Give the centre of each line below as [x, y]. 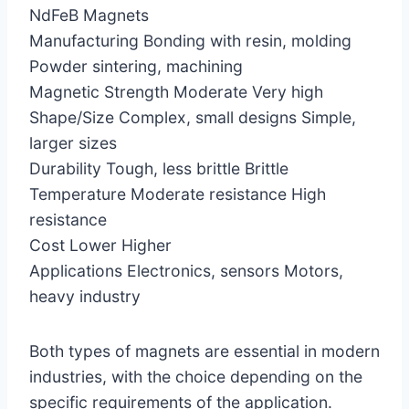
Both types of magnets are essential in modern [204, 351]
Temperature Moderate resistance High [178, 194]
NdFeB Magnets [89, 15]
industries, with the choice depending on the [196, 376]
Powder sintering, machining [136, 66]
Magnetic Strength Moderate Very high [176, 91]
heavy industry [85, 296]
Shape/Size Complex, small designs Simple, [193, 117]
